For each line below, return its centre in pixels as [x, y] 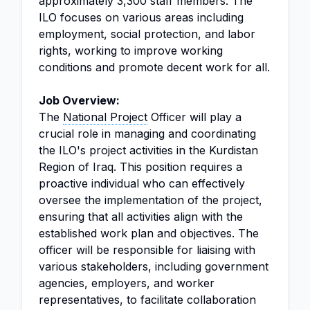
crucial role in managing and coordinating [147, 134]
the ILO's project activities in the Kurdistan [148, 150]
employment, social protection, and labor [147, 34]
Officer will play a [194, 117]
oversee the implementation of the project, [151, 200]
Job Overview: [79, 100]
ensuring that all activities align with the [141, 217]
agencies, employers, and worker [127, 283]
